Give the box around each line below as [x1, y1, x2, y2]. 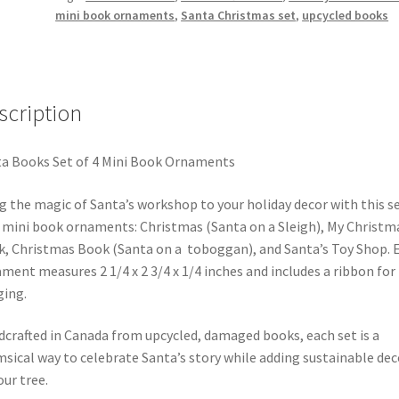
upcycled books [302, 7, 389, 24]
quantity [54, 35, 107, 53]
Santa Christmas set [181, 7, 297, 24]
